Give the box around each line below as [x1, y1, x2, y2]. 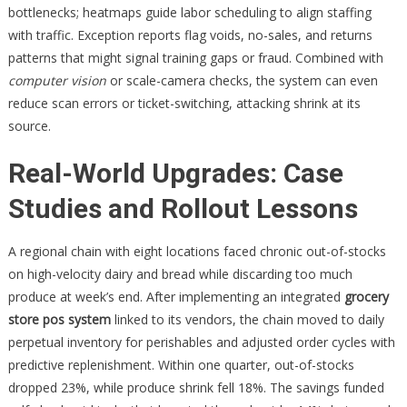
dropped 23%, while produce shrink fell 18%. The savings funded [7, 379, 384, 396]
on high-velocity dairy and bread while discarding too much [7, 265, 352, 283]
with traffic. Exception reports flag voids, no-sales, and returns [7, 26, 372, 44]
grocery [343, 288, 389, 305]
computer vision [7, 72, 106, 89]
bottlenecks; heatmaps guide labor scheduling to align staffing [7, 4, 372, 21]
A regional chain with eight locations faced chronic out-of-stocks [7, 243, 386, 260]
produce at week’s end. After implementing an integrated [7, 288, 344, 305]
